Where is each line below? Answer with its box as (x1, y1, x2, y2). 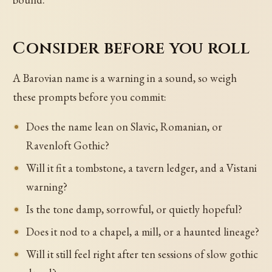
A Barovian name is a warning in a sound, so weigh (13, 70, 237, 85)
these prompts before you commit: (13, 89, 167, 104)
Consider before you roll (13, 36, 250, 59)
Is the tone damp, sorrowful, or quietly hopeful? (25, 202, 242, 216)
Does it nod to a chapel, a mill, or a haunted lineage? (25, 224, 259, 239)
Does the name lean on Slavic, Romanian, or (25, 120, 222, 134)
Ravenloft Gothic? (25, 138, 109, 153)
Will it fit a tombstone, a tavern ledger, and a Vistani (25, 160, 257, 175)
